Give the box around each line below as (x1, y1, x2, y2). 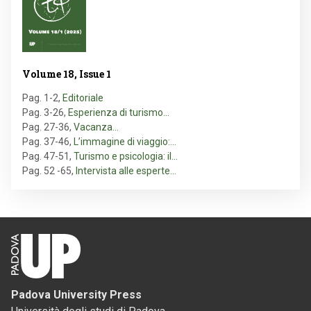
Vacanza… (74, 121, 119, 133)
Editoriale (62, 92, 103, 104)
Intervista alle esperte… (76, 165, 176, 177)
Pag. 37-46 (22, 136, 69, 148)
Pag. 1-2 (22, 92, 58, 104)
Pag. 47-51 (22, 151, 69, 162)
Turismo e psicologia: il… (74, 151, 178, 162)
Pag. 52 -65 (22, 165, 72, 177)
